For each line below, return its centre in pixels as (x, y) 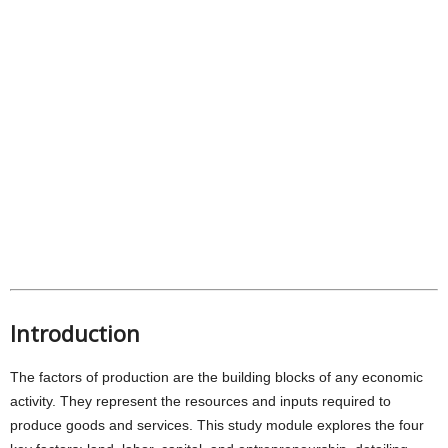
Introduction (75, 333)
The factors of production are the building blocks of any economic (216, 377)
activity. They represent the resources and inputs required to (200, 401)
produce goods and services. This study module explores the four (217, 425)
